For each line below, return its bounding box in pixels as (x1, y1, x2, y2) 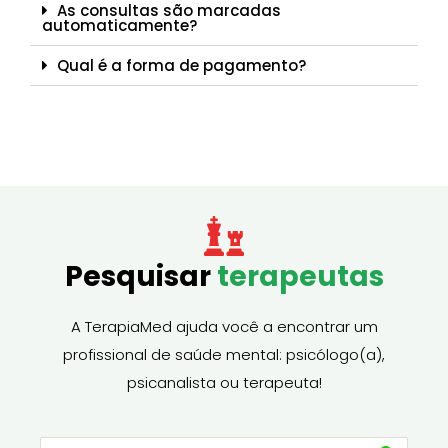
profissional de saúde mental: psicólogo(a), (63, 343, 385, 365)
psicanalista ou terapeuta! (126, 371, 322, 393)
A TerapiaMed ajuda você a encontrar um (70, 315, 378, 337)
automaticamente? (42, 14, 197, 36)
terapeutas (216, 256, 384, 296)
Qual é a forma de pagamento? (57, 54, 306, 76)
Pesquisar (64, 256, 217, 296)
